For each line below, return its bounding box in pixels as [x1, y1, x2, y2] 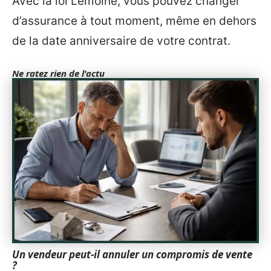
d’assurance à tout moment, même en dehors [12, 13, 256, 28]
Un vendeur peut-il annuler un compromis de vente [12, 247, 252, 262]
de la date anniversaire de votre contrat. [12, 33, 230, 48]
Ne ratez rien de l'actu [12, 67, 105, 79]
